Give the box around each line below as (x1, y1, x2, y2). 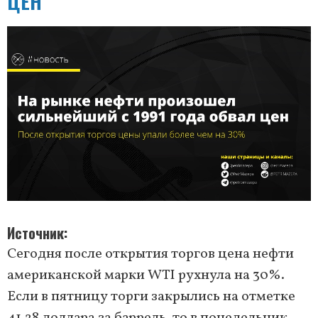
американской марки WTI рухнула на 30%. (7, 265, 285, 286)
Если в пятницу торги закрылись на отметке (7, 287, 295, 307)
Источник (7, 222, 64, 244)
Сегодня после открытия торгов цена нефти (7, 244, 294, 265)
